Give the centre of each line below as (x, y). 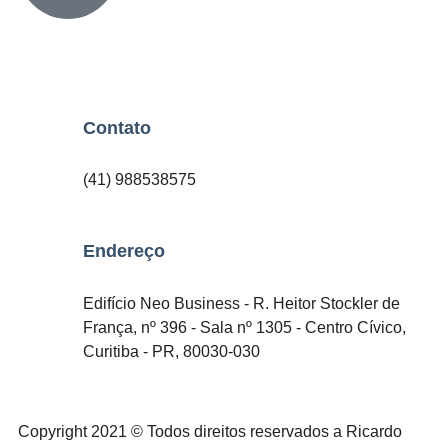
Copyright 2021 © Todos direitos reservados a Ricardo (210, 431)
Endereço (124, 251)
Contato (117, 127)
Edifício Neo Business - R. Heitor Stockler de (241, 303)
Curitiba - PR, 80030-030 (171, 351)
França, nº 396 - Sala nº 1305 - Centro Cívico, (244, 327)
